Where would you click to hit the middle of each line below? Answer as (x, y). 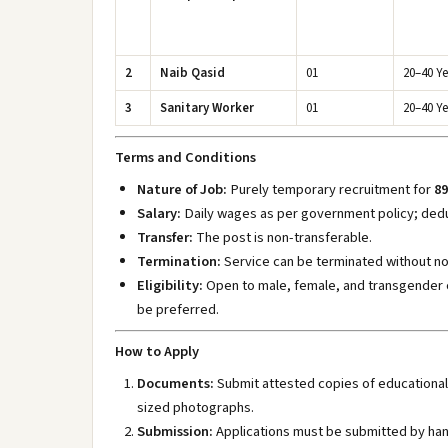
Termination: (179, 261)
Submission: (175, 431)
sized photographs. (195, 407)
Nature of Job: (182, 189)
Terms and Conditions (185, 157)
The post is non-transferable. (282, 237)
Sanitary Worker (207, 108)
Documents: (175, 383)
